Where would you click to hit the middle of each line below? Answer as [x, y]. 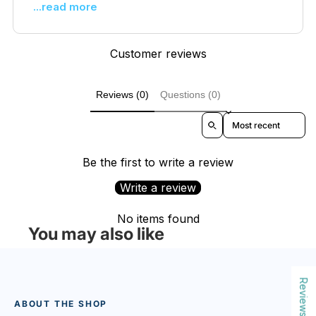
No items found [158, 219]
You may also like [96, 234]
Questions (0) [190, 94]
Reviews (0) [122, 94]
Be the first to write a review [158, 163]
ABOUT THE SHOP [61, 304]
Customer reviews [158, 53]
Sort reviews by [255, 118]
